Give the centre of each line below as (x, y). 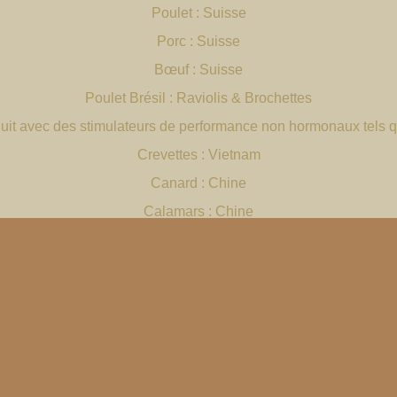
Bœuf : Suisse (198, 70)
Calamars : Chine (198, 212)
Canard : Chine (198, 183)
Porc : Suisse (198, 42)
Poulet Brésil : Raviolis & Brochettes (198, 98)
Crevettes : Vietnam (198, 155)
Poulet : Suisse (198, 13)
